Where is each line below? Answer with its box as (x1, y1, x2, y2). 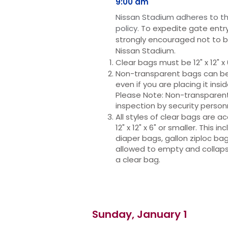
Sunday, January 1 (92, 207, 187, 221)
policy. (116, 23, 141, 34)
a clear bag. (116, 154, 160, 165)
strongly (116, 34, 148, 45)
